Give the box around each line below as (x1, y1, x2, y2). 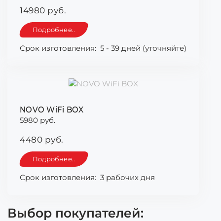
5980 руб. (20, 115, 55, 125)
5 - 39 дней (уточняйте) (100, 43, 186, 53)
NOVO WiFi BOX (20, 104, 84, 115)
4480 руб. (20, 135, 64, 145)
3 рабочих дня (100, 173, 155, 183)
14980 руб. (20, 5, 66, 16)
